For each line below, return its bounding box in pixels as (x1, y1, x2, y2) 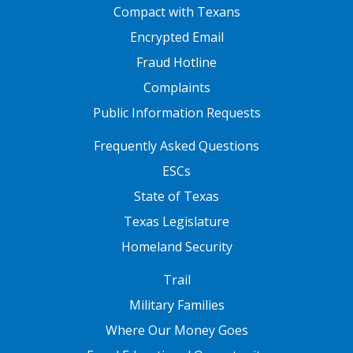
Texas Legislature (124, 213, 229, 230)
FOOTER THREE (9, 266, 109, 281)
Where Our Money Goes (105, 321, 248, 339)
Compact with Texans (113, 3, 240, 20)
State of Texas (134, 188, 219, 205)
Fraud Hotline (136, 54, 217, 71)
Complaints (143, 79, 210, 96)
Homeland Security (121, 238, 232, 255)
